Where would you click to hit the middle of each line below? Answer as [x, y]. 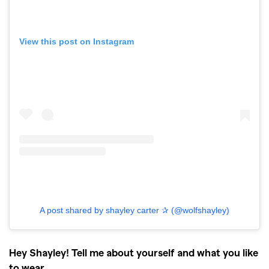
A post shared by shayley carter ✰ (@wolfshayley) [134, 210]
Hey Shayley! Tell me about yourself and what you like [134, 252]
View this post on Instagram [77, 41]
